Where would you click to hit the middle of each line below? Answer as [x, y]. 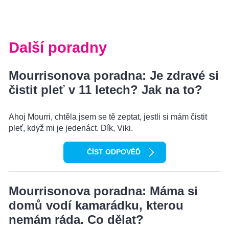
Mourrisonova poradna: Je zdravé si [114, 76]
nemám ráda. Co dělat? [76, 220]
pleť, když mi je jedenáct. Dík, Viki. [71, 128]
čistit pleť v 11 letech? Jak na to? [106, 90]
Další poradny [58, 48]
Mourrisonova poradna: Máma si [103, 191]
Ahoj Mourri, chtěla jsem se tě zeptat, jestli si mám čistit [108, 117]
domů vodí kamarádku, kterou [96, 205]
